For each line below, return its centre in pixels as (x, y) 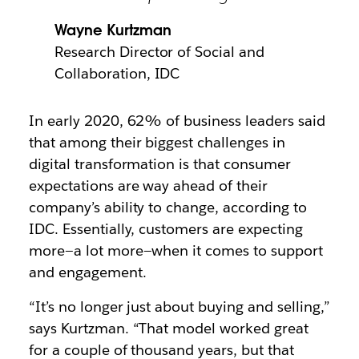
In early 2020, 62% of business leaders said (177, 121)
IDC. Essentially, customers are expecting (165, 229)
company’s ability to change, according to (167, 207)
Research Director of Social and (159, 52)
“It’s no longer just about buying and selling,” (179, 307)
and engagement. (87, 272)
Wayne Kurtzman (113, 30)
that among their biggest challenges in (157, 142)
